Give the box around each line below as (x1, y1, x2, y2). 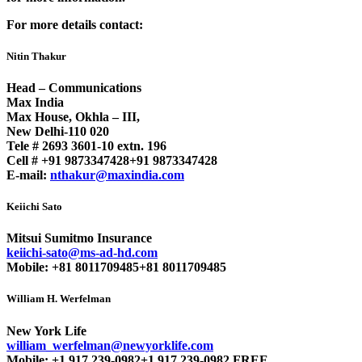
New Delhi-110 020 (6, 124, 109, 138)
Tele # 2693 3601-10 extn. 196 (6, 138, 166, 153)
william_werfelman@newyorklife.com (6, 338, 213, 352)
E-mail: (6, 167, 50, 182)
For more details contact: (6, 17, 143, 32)
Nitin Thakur (6, 49, 66, 62)
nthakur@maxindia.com (50, 167, 184, 182)
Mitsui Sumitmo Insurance (6, 231, 152, 246)
